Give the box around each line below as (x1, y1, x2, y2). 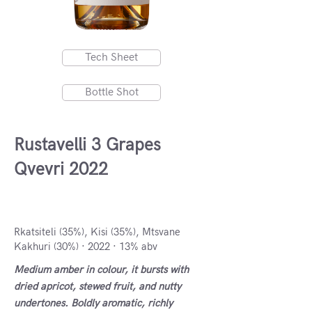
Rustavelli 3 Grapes (14, 134, 161, 155)
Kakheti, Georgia (22, 196, 102, 210)
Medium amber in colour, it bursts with (14, 263, 189, 276)
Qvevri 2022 (14, 159, 108, 180)
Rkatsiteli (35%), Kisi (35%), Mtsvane (14, 226, 180, 238)
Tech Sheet (85, 51, 138, 64)
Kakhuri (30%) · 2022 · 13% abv (14, 240, 157, 253)
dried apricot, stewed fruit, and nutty (14, 280, 181, 292)
